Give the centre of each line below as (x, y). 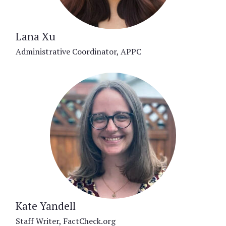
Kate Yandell (46, 206)
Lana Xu (36, 36)
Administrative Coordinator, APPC (78, 51)
